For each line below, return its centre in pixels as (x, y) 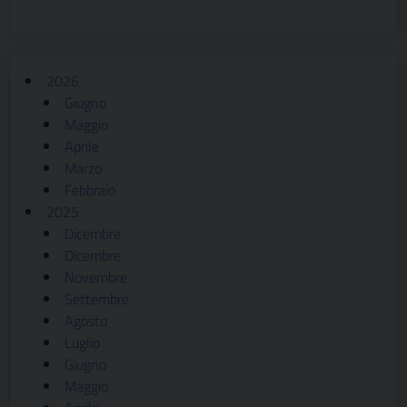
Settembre (97, 299)
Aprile (82, 146)
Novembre (96, 277)
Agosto (86, 321)
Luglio (82, 342)
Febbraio (90, 190)
